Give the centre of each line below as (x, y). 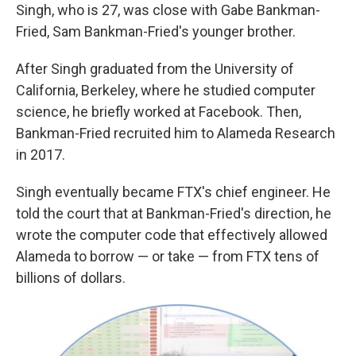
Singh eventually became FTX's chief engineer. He (173, 192)
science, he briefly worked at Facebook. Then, (159, 112)
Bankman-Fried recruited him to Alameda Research (176, 133)
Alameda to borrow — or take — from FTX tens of (168, 257)
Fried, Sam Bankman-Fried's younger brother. (156, 32)
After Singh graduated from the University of (155, 69)
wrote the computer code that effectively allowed (172, 235)
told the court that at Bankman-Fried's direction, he (174, 214)
